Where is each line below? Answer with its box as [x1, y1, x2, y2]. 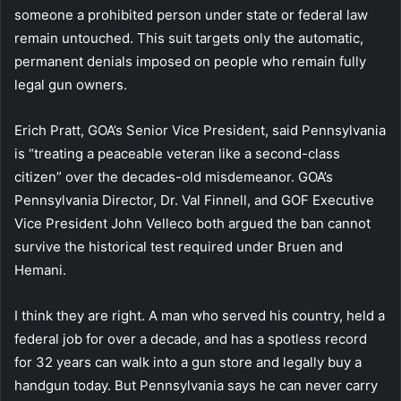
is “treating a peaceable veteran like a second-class [14, 144, 340, 162]
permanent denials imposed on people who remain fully [14, 52, 366, 70]
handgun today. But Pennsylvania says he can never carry [14, 376, 378, 394]
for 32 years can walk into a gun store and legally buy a [14, 353, 362, 371]
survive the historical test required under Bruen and [14, 237, 343, 255]
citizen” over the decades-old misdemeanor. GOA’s [14, 167, 333, 185]
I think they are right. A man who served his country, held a [14, 306, 385, 324]
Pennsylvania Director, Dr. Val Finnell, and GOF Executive [14, 191, 374, 209]
